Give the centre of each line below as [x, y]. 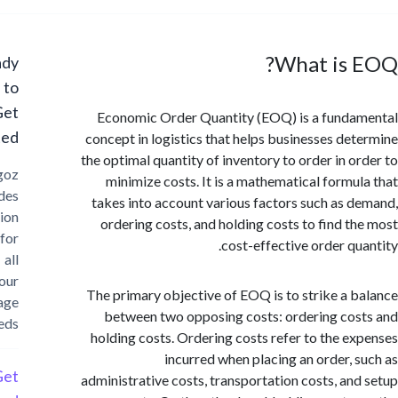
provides [32, 195]
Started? [33, 137]
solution [35, 216]
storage [36, 302]
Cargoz [36, 174]
